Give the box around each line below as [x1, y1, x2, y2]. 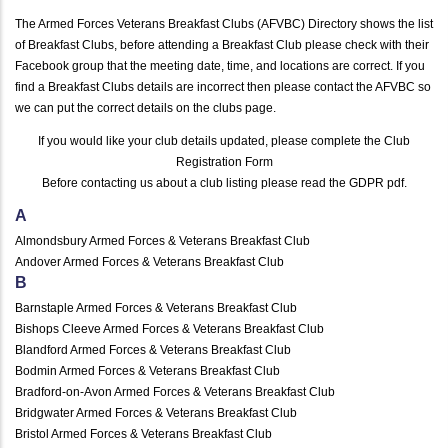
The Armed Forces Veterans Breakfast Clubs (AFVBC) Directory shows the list [15, 16, 433, 31]
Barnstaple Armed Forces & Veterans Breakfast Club [15, 300, 297, 315]
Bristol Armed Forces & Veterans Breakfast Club [15, 426, 272, 441]
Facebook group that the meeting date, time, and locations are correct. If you [15, 58, 425, 73]
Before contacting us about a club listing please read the [41, 175, 349, 190]
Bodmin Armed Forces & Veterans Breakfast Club [15, 363, 280, 378]
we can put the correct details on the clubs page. [15, 100, 276, 115]
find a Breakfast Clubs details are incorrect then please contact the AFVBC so [15, 79, 431, 94]
